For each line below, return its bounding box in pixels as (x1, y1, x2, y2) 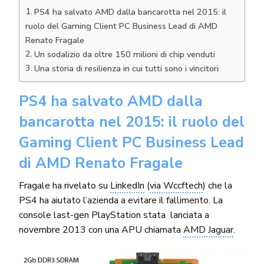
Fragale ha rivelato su (18, 179, 111, 192)
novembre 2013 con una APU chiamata (18, 223, 184, 236)
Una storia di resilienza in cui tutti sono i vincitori (34, 62, 219, 74)
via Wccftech (150, 179, 203, 192)
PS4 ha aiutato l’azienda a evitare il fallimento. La (18, 193, 223, 207)
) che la (203, 179, 233, 192)
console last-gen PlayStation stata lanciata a (18, 208, 210, 222)
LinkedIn (110, 179, 145, 192)
